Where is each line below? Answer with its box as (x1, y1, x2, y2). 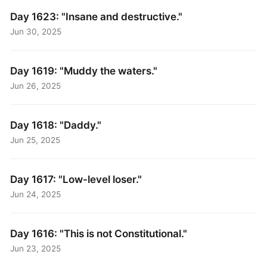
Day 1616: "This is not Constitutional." (10, 226, 188, 240)
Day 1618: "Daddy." (10, 118, 102, 131)
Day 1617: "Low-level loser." (10, 172, 142, 185)
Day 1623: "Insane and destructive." (10, 10, 183, 23)
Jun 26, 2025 (10, 81, 61, 91)
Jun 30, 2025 (10, 27, 62, 37)
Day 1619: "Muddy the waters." (10, 64, 158, 77)
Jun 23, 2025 (10, 243, 61, 253)
